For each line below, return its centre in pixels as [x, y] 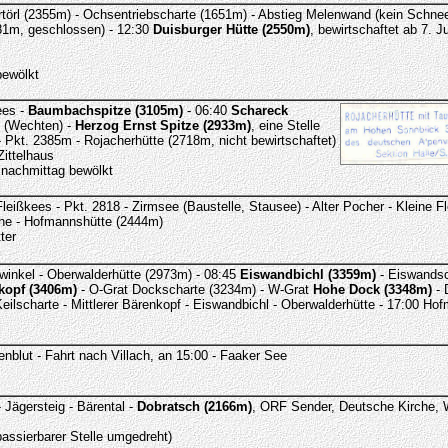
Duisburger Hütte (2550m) [231, 29]
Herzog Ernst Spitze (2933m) [162, 125]
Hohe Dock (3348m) [372, 289]
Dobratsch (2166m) [194, 406]
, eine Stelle [285, 125]
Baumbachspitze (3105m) [105, 110]
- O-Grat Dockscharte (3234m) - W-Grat [194, 289]
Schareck [259, 110]
